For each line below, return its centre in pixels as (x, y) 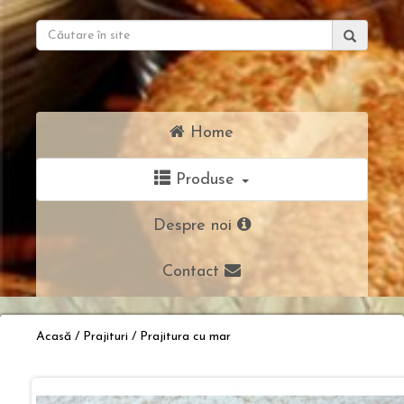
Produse (206, 180)
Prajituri (106, 337)
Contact (194, 272)
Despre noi (195, 226)
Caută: (220, 28)
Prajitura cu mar (185, 337)
